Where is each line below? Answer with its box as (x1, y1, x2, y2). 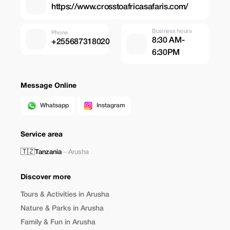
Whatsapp (40, 103, 69, 108)
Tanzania (35, 149, 62, 155)
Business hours (152, 29, 192, 34)
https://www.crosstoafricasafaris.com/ (51, 3, 189, 11)
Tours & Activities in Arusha (21, 191, 109, 198)
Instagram (97, 103, 125, 108)
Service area (21, 131, 63, 138)
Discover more (21, 174, 71, 181)
